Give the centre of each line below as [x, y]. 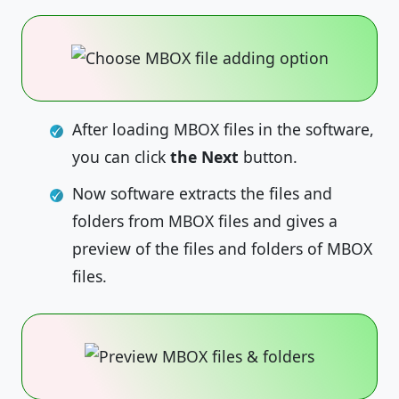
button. [268, 157]
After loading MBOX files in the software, [223, 129]
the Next [202, 157]
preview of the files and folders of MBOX [222, 248]
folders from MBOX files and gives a [205, 221]
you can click [119, 157]
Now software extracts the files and [202, 193]
